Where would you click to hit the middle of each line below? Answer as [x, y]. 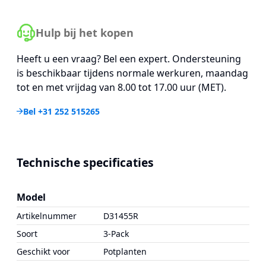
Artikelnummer [47, 216]
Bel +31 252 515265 [61, 111]
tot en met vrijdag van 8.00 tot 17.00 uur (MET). [121, 87]
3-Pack [116, 234]
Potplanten [125, 251]
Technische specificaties [85, 162]
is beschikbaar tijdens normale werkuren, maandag [132, 73]
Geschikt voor [43, 251]
